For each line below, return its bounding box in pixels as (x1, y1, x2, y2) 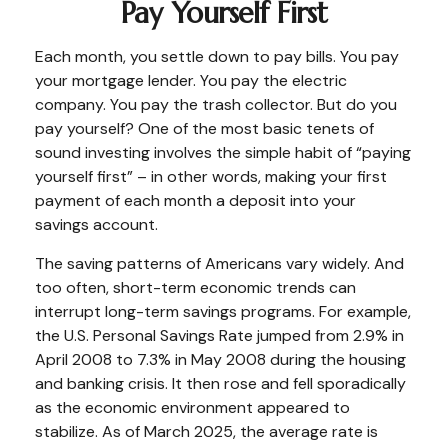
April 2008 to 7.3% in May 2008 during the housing (35, 349, 406, 370)
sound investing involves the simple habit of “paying (35, 142, 411, 163)
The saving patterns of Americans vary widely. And (35, 253, 404, 274)
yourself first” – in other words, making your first (35, 166, 387, 187)
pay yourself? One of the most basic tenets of (35, 118, 374, 139)
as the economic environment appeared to (35, 397, 350, 418)
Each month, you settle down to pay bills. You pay (35, 46, 399, 67)
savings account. (35, 214, 158, 235)
